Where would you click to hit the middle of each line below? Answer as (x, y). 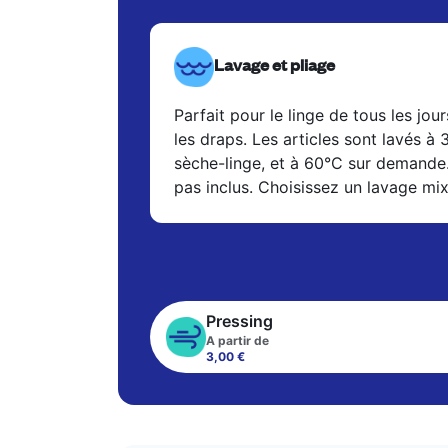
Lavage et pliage (274, 64)
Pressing (239, 321)
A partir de (237, 340)
